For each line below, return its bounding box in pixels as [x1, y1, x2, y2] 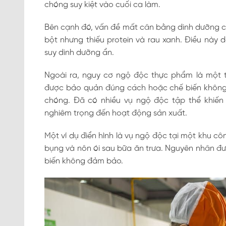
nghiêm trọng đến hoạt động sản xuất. [44, 109, 187, 118]
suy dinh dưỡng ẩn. [44, 48, 114, 58]
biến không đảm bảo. [44, 157, 123, 166]
